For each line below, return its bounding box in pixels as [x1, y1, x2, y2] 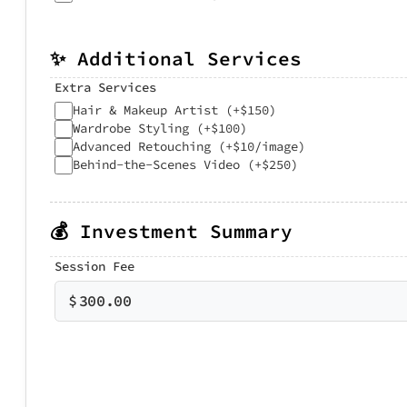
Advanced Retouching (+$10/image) [73, 138, 305, 154]
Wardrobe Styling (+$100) [73, 120, 247, 136]
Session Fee [55, 257, 134, 274]
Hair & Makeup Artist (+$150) [73, 102, 276, 118]
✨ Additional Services [50, 46, 302, 71]
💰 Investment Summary [50, 218, 293, 243]
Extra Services [55, 79, 156, 95]
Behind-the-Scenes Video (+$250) [73, 156, 298, 173]
